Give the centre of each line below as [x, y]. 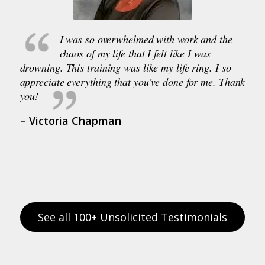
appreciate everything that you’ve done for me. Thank [132, 81]
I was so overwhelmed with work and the [146, 39]
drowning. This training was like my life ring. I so [125, 67]
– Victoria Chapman [70, 120]
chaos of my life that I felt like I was [135, 53]
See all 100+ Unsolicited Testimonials [132, 217]
